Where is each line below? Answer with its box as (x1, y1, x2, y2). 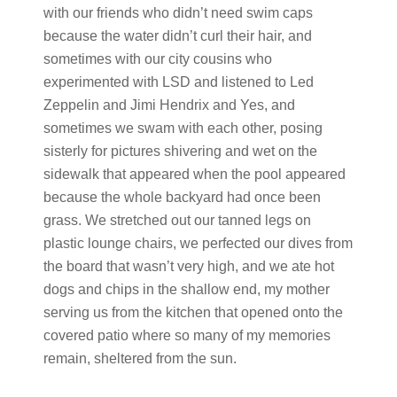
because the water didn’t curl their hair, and (43, 28, 312, 43)
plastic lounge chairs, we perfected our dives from (43, 236, 353, 251)
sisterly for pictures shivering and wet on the (43, 144, 317, 159)
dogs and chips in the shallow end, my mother (43, 282, 330, 297)
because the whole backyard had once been (43, 190, 321, 205)
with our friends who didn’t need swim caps (43, 5, 313, 20)
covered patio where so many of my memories (43, 328, 331, 343)
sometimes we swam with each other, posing (43, 121, 323, 136)
